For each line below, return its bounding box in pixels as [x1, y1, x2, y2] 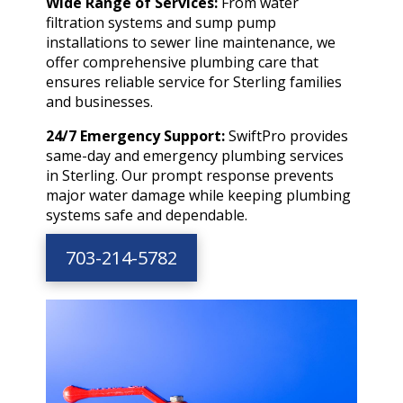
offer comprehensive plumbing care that [45, 52, 318, 73]
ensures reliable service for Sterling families [45, 72, 342, 93]
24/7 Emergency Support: [45, 126, 225, 147]
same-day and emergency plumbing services [45, 146, 344, 166]
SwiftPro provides [224, 126, 348, 147]
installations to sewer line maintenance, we [45, 32, 336, 53]
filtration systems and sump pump [45, 13, 276, 33]
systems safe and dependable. [45, 205, 247, 226]
